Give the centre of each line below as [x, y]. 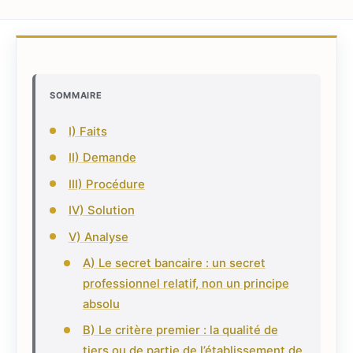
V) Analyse [98, 237]
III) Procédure [106, 184]
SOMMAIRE [76, 95]
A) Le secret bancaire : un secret [174, 264]
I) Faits [87, 131]
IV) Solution [101, 211]
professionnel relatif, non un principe [186, 284]
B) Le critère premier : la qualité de [180, 331]
